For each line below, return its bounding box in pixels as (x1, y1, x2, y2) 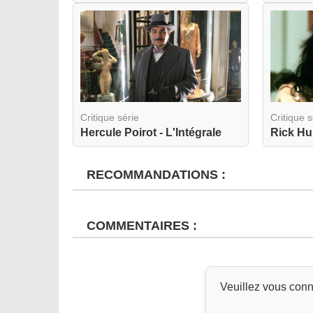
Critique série (80, 111, 139, 123)
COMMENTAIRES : (80, 218, 197, 233)
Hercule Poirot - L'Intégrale (80, 126, 221, 138)
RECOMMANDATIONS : (80, 167, 226, 182)
